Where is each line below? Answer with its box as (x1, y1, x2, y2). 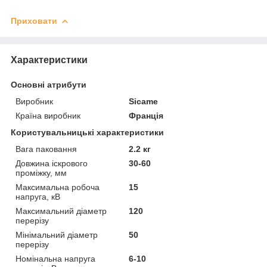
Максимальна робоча (15, 182, 100, 192)
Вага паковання (15, 144, 77, 154)
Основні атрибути (11, 79, 86, 89)
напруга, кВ (15, 191, 60, 201)
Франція (129, 110, 164, 120)
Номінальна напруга (15, 253, 95, 263)
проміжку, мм (15, 167, 67, 178)
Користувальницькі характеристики (11, 127, 164, 137)
